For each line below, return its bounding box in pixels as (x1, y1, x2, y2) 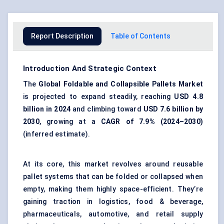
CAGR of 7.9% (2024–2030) (100, 117, 203, 126)
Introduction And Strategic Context (23, 64, 156, 73)
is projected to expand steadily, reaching (23, 92, 174, 101)
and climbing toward (70, 105, 143, 113)
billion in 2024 (23, 105, 71, 113)
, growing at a (39, 117, 101, 126)
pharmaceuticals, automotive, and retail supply (23, 210, 203, 218)
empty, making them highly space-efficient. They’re (23, 185, 203, 193)
